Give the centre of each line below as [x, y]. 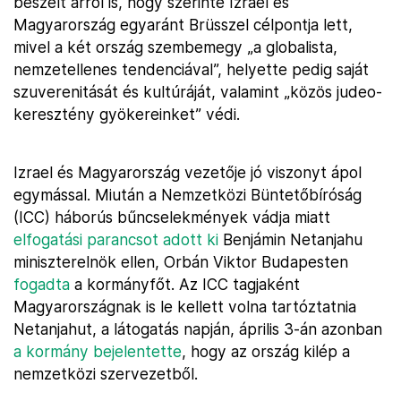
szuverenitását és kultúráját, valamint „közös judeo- [198, 92]
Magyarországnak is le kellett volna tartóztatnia [185, 307]
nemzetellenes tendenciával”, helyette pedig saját [191, 69]
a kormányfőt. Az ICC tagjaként [185, 284]
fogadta [42, 284]
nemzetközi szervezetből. [106, 374]
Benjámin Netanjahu [290, 239]
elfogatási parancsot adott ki [116, 239]
